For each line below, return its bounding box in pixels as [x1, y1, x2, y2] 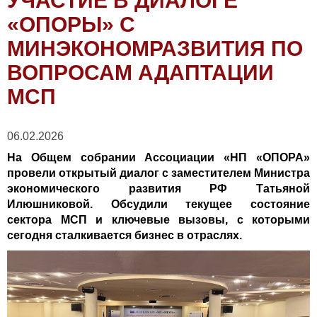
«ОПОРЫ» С [7, 13, 135, 36]
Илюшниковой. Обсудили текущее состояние [7, 198, 310, 210]
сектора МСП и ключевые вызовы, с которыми [7, 214, 310, 226]
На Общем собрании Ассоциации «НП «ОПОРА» [7, 151, 310, 163]
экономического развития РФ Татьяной [7, 183, 310, 195]
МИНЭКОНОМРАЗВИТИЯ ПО [7, 37, 303, 60]
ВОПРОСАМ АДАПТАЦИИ [7, 61, 274, 84]
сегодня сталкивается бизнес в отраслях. [7, 229, 242, 241]
